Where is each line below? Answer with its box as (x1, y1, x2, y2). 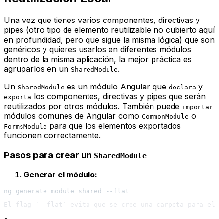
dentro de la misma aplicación (4, 54, 114, 64)
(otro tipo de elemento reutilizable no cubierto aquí (23, 24, 215, 35)
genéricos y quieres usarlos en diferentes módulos (4, 44, 191, 54)
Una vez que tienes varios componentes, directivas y (4, 15, 200, 25)
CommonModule (142, 112, 189, 120)
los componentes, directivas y (31, 91, 147, 101)
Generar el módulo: (23, 170, 97, 180)
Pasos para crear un (4, 149, 94, 161)
